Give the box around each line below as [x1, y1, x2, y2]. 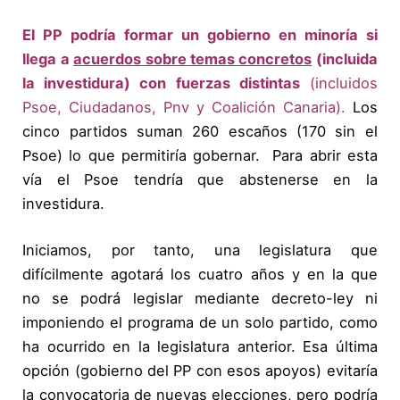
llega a [22, 49, 74, 68]
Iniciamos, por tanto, [22, 240, 214, 259]
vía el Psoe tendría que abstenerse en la [22, 170, 378, 188]
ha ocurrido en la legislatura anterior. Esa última [22, 337, 378, 355]
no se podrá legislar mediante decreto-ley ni [22, 288, 378, 307]
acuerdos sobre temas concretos [73, 49, 312, 68]
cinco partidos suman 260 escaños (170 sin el [22, 121, 378, 140]
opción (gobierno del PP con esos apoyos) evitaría [22, 361, 378, 379]
